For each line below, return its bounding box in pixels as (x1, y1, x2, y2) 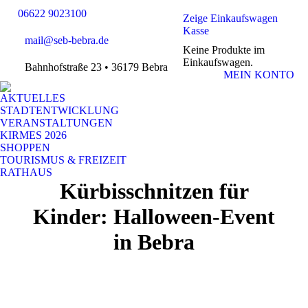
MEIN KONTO (223, 69, 294, 80)
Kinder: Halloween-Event (33, 204, 275, 229)
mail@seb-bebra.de (24, 34, 109, 46)
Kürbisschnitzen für (59, 179, 249, 203)
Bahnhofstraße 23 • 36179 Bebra (24, 61, 168, 74)
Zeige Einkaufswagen (183, 12, 278, 24)
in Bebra (113, 230, 195, 254)
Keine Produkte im (183, 44, 265, 56)
